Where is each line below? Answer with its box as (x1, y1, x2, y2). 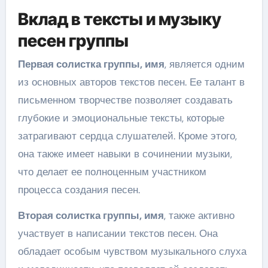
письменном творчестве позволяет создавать (17, 93, 233, 106)
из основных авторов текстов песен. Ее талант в (17, 75, 245, 89)
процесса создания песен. (17, 183, 140, 196)
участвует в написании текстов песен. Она (17, 227, 218, 240)
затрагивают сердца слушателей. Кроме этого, (17, 129, 237, 142)
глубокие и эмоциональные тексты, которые (17, 111, 224, 124)
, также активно (163, 209, 234, 222)
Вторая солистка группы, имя (17, 209, 164, 222)
